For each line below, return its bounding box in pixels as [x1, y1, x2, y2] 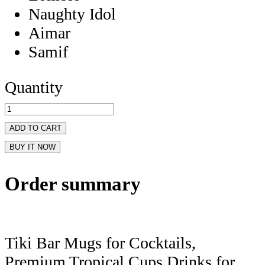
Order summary [5, 173, 141, 195]
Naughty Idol [28, 5, 116, 24]
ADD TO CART [9, 124, 62, 133]
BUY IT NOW [9, 143, 56, 152]
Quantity [5, 78, 63, 97]
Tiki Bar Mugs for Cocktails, [5, 233, 196, 252]
